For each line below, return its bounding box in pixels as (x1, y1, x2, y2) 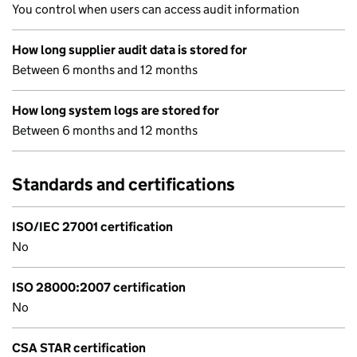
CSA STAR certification (12, 340, 146, 355)
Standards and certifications (12, 174, 235, 195)
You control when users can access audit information (12, 2, 300, 17)
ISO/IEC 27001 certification (12, 219, 173, 234)
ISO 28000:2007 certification (12, 280, 186, 295)
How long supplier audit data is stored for (12, 42, 247, 57)
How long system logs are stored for (12, 103, 219, 118)
